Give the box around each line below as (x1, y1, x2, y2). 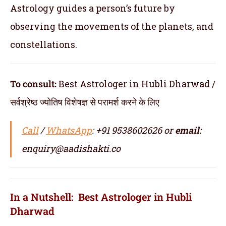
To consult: (10, 77, 59, 90)
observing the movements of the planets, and (10, 20, 213, 32)
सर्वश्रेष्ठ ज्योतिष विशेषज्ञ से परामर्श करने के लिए (10, 95, 159, 108)
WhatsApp (46, 124, 92, 136)
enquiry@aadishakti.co (22, 142, 121, 154)
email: (175, 124, 201, 136)
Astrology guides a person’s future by (10, 2, 175, 14)
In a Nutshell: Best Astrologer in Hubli (10, 190, 192, 203)
